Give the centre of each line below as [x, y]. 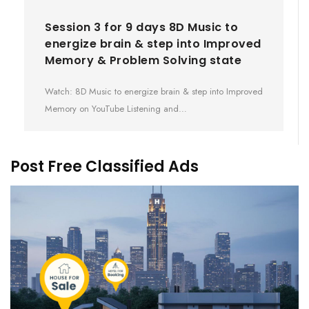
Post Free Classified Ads [104, 166]
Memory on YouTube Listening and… [116, 108]
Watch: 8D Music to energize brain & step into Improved [154, 91]
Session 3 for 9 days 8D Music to [141, 27]
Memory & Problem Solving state [143, 60]
